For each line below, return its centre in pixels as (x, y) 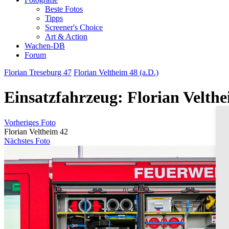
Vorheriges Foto (30, 122)
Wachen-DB (45, 46)
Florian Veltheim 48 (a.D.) (116, 72)
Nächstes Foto (27, 141)
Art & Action (66, 37)
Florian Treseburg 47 (38, 72)
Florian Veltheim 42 (36, 131)
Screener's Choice (74, 27)
